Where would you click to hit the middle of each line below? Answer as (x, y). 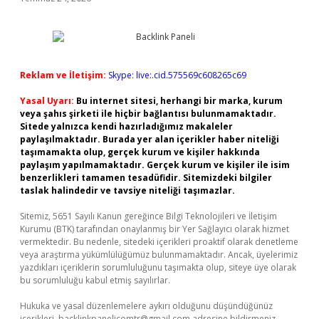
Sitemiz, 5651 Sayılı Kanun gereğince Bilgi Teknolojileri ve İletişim (148, 216)
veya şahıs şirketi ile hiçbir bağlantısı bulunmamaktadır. (148, 114)
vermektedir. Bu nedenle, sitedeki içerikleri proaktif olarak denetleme (159, 242)
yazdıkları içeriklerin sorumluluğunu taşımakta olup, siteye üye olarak (158, 267)
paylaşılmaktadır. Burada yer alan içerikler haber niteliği (150, 139)
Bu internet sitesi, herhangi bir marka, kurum (179, 101)
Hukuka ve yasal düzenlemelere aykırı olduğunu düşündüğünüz (146, 306)
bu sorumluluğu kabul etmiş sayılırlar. (95, 280)
